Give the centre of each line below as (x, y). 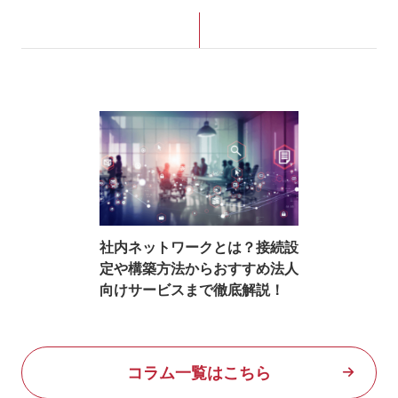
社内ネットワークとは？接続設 (199, 247)
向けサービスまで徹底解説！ (192, 289)
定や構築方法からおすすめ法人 (199, 268)
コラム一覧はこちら (199, 372)
